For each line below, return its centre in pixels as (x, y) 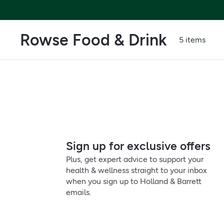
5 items (192, 39)
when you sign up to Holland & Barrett (134, 181)
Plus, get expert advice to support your (135, 159)
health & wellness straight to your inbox (136, 170)
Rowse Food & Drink (93, 40)
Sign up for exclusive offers (138, 146)
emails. (78, 192)
